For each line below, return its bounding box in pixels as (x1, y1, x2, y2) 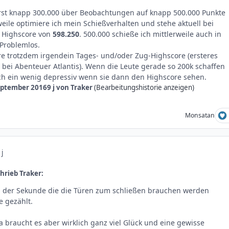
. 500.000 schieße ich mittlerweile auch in (79, 29, 221, 39)
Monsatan (185, 111, 215, 120)
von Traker (54, 82, 93, 92)
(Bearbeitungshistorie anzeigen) (94, 82, 194, 92)
